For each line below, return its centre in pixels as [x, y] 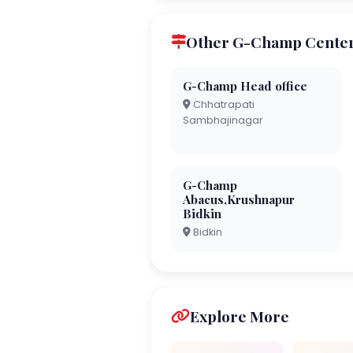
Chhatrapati [223, 104]
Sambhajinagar [223, 120]
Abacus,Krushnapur [239, 199]
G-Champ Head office [245, 85]
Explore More [240, 316]
